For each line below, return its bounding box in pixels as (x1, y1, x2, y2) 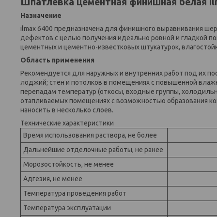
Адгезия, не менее (23, 174, 82, 183)
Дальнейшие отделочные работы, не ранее (23, 145, 163, 154)
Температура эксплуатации (23, 203, 111, 212)
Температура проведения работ (23, 189, 126, 197)
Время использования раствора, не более (23, 131, 157, 139)
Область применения (20, 56, 94, 64)
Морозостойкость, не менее (23, 160, 114, 168)
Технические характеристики (20, 119, 114, 127)
